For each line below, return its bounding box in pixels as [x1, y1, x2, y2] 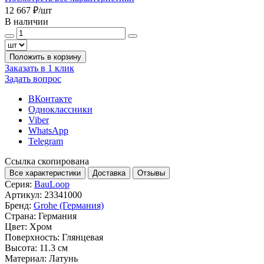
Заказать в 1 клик [5, 62, 74, 73]
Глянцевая [62, 232, 103, 242]
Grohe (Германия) [34, 200, 104, 210]
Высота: [5, 242, 37, 253]
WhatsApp [28, 125, 68, 136]
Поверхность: [5, 232, 60, 242]
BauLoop [34, 179, 70, 189]
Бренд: [5, 200, 31, 210]
